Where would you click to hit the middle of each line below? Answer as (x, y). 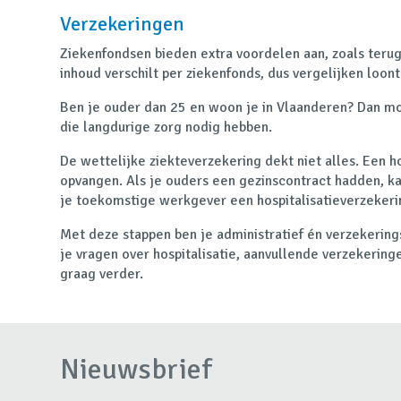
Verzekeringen (123, 23)
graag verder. (102, 273)
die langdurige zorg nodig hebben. (168, 127)
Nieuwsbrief (136, 369)
